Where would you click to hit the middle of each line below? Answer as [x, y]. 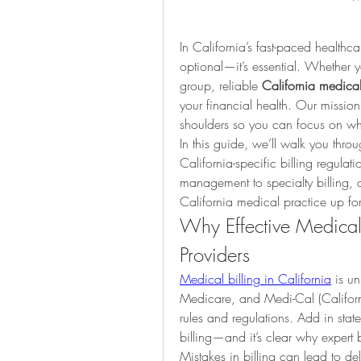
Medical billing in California [255, 279]
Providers [215, 255]
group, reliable [221, 86]
